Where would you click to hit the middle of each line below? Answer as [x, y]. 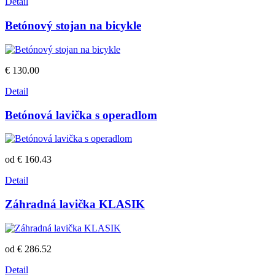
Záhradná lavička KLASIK [75, 204]
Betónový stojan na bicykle [73, 26]
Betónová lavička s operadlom [81, 115]
